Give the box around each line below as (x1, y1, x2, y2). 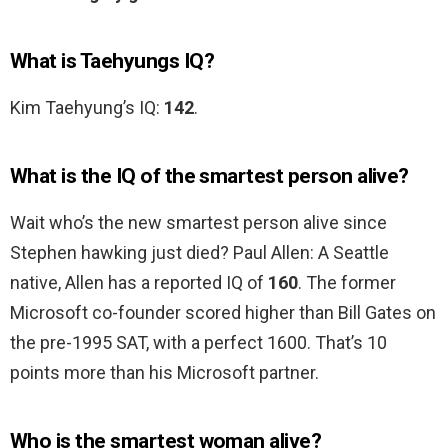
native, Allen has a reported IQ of (10, 272, 268, 294)
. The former (298, 272, 396, 294)
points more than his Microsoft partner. (10, 362, 319, 384)
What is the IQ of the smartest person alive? (10, 164, 409, 189)
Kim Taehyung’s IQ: (10, 97, 164, 119)
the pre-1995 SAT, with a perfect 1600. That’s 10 (10, 332, 387, 354)
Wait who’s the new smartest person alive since (10, 212, 387, 234)
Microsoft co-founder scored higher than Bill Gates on (10, 302, 436, 324)
